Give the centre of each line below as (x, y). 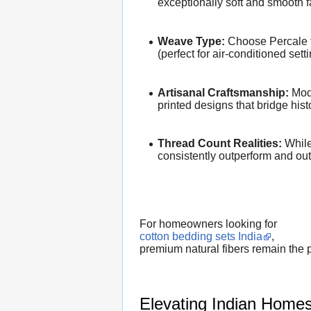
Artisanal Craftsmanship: (223, 92)
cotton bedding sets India (201, 237)
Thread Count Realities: (219, 144)
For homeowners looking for (208, 224)
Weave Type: (191, 41)
